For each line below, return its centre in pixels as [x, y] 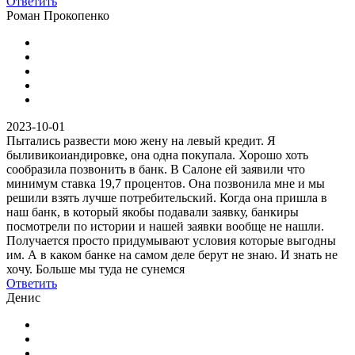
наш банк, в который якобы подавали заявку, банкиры [153, 212]
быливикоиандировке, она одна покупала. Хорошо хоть [157, 155]
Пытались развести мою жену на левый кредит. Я [141, 140]
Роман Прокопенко [58, 15]
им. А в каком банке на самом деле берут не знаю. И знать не [172, 254]
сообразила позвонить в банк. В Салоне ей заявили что [156, 169]
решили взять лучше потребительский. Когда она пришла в [167, 197]
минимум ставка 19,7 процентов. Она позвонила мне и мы [166, 183]
